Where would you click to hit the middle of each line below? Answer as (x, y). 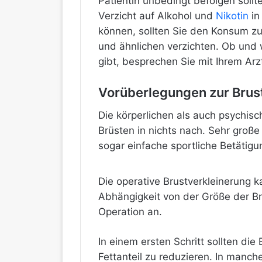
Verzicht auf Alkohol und (157, 16)
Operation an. (130, 212)
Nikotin (232, 16)
